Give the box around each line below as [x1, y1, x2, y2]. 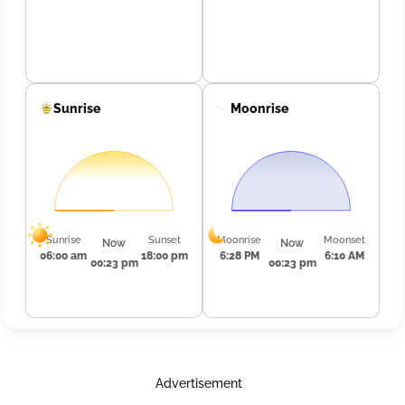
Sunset [147, 233, 181, 247]
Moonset [323, 233, 365, 247]
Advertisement [155, 376, 242, 391]
